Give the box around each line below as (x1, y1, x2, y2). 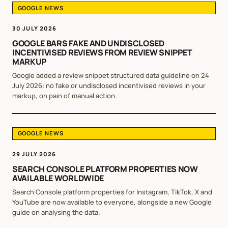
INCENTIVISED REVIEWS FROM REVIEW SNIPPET (12, 46, 192, 58)
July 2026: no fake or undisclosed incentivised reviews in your (12, 80, 206, 90)
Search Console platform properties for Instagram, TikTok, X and (12, 187, 212, 196)
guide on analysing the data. (12, 207, 100, 217)
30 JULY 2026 (12, 24, 57, 32)
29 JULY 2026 (12, 150, 56, 158)
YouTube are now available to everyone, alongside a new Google (12, 197, 212, 207)
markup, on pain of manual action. (12, 91, 117, 100)
